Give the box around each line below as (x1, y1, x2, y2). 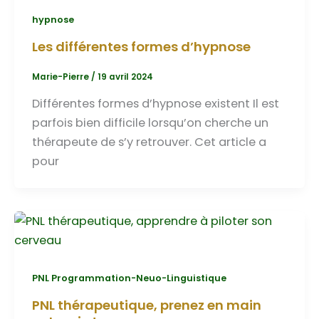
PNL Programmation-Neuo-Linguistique (31, 271, 226, 284)
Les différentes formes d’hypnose (31, 37, 251, 56)
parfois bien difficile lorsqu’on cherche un (31, 114, 268, 131)
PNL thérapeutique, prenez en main (31, 296, 261, 314)
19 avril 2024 (97, 71, 153, 83)
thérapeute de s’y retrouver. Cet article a (31, 133, 266, 150)
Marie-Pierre (31, 71, 91, 83)
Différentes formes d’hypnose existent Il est (31, 95, 279, 112)
